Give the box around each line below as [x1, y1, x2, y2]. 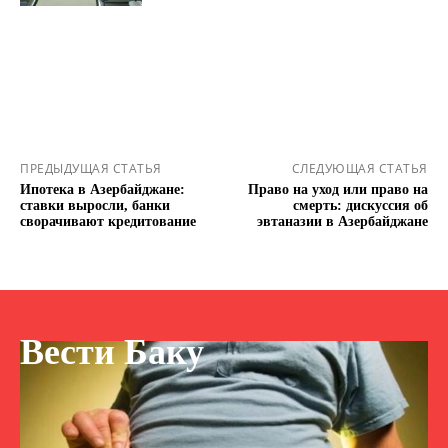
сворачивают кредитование [20, 214, 196, 230]
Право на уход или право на [247, 182, 428, 198]
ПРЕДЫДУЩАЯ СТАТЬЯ [20, 160, 162, 178]
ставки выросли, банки [20, 198, 170, 214]
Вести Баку [20, 332, 204, 373]
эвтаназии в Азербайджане [256, 214, 428, 230]
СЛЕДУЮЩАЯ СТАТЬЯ [291, 160, 428, 178]
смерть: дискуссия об [292, 198, 428, 214]
